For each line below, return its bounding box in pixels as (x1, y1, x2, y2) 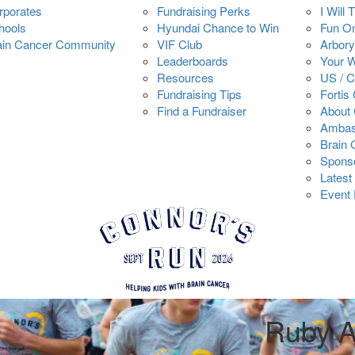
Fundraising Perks (157, 2, 250, 19)
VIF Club (157, 36, 202, 52)
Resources (157, 69, 214, 86)
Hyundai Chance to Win (157, 19, 279, 36)
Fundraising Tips (157, 86, 242, 102)
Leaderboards (157, 52, 228, 69)
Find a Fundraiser (157, 102, 246, 119)
